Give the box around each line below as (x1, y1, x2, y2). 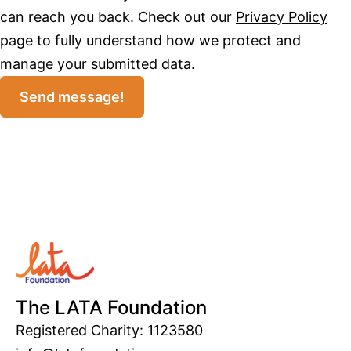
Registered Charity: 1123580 (16, 322, 203, 339)
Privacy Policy (236, 8, 327, 25)
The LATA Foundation (16, 296, 207, 320)
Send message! (20, 88, 125, 105)
